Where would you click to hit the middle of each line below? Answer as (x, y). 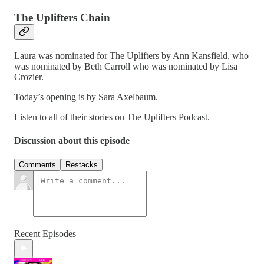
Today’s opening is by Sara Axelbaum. (86, 97)
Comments (37, 164)
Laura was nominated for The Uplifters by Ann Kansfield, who (131, 56)
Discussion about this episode (72, 140)
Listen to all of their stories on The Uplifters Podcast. (112, 117)
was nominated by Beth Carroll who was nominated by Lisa (126, 67)
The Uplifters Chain (62, 17)
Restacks (82, 164)
